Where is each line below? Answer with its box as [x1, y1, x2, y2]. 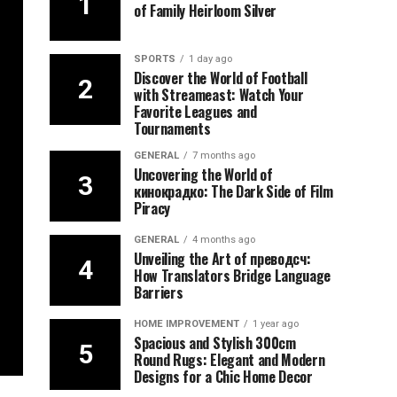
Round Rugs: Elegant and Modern [134, 349, 325, 370]
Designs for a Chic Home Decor [134, 366, 313, 387]
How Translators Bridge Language [134, 265, 331, 286]
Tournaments [134, 118, 211, 139]
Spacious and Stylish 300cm [134, 332, 296, 354]
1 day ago [189, 53, 232, 65]
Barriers [134, 282, 183, 303]
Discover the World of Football [134, 67, 307, 89]
